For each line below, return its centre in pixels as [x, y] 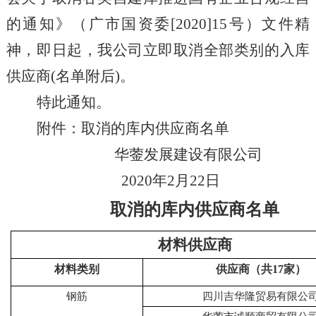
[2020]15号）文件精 [241, 24]
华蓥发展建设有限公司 [188, 154]
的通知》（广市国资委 [89, 24]
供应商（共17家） [261, 269]
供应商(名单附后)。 [70, 76]
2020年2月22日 [128, 181]
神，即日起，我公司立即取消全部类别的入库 [158, 50]
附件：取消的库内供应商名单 [133, 128]
